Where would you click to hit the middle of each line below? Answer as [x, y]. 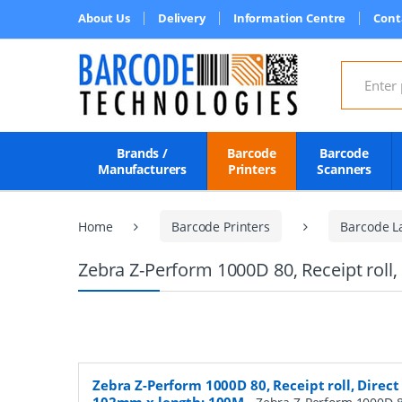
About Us [104, 18]
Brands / [143, 153]
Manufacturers [143, 169]
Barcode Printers [221, 226]
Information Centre [289, 18]
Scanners [345, 169]
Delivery [181, 18]
